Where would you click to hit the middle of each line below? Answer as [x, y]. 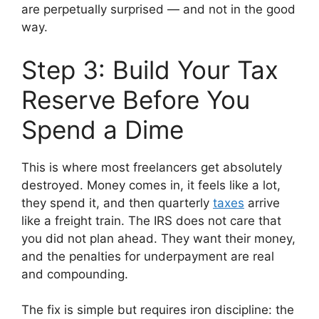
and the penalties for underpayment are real [148, 256]
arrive [262, 203]
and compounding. [75, 274]
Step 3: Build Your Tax [150, 69]
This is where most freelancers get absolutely [152, 167]
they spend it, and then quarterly [117, 203]
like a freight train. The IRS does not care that [151, 220]
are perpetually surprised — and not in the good [158, 10]
